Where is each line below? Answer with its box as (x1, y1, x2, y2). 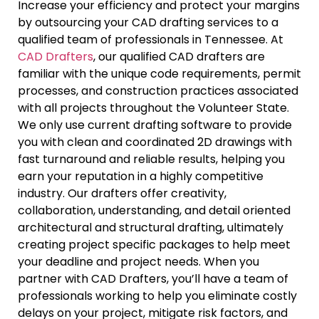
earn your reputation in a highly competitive (18, 168, 263, 185)
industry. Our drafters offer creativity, (18, 185, 226, 202)
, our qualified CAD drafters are (93, 48, 265, 66)
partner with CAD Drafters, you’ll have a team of (18, 271, 288, 288)
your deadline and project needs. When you (18, 253, 259, 271)
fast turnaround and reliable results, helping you (18, 151, 285, 168)
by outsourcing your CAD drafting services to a (18, 14, 278, 31)
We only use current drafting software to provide (18, 117, 292, 134)
